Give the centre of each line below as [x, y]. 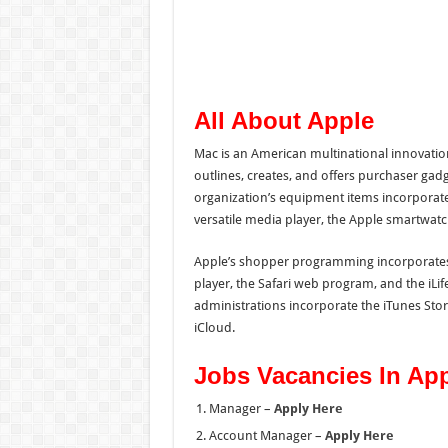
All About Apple [283, 120]
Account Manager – [266, 435]
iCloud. [214, 327]
